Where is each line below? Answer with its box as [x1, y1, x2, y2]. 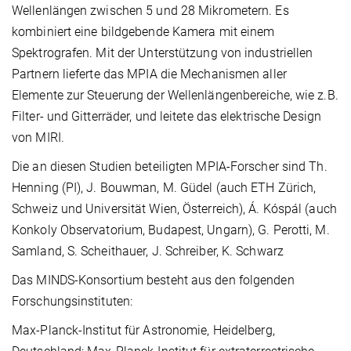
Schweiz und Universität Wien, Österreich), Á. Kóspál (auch [12, 201, 337, 216]
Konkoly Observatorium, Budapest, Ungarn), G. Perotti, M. [12, 222, 330, 237]
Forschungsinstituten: [12, 293, 133, 309]
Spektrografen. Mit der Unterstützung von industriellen [12, 45, 313, 60]
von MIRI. [12, 129, 64, 145]
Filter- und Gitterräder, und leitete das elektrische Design [12, 108, 321, 124]
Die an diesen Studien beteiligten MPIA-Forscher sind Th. [12, 158, 327, 174]
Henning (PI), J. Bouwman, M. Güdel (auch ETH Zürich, [12, 179, 317, 195]
